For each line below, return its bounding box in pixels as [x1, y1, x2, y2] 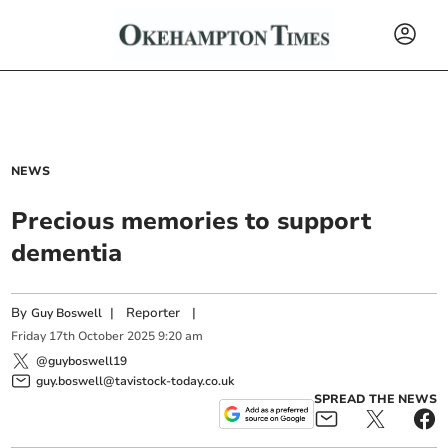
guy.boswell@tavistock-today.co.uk [36, 372, 235, 389]
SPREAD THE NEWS [313, 390, 437, 407]
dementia [11, 237, 123, 269]
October [78, 328, 125, 345]
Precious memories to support [11, 205, 372, 237]
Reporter [126, 304, 181, 322]
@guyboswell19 [36, 352, 128, 369]
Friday [11, 328, 47, 345]
